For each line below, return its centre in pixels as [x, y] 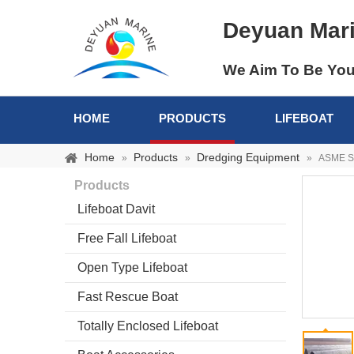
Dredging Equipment [248, 157]
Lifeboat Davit [116, 209]
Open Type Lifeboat [132, 267]
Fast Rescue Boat [128, 297]
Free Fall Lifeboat [127, 238]
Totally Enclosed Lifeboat [148, 326]
